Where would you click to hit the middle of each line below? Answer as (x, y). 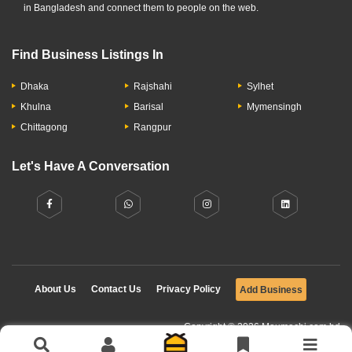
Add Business (271, 290)
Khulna (36, 107)
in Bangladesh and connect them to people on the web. (141, 8)
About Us (55, 289)
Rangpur (152, 127)
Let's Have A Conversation (91, 166)
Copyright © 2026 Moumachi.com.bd (262, 327)
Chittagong (44, 127)
